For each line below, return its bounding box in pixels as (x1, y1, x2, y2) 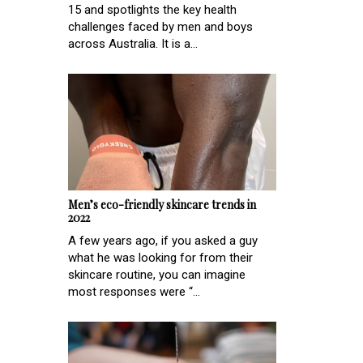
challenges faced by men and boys (68, 19, 253, 34)
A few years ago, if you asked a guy (68, 233, 258, 249)
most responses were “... (68, 284, 200, 300)
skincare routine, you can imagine (68, 267, 246, 283)
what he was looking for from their (68, 250, 253, 266)
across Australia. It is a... (68, 36, 198, 51)
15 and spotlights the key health (68, 2, 237, 17)
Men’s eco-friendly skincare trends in (68, 197, 256, 213)
